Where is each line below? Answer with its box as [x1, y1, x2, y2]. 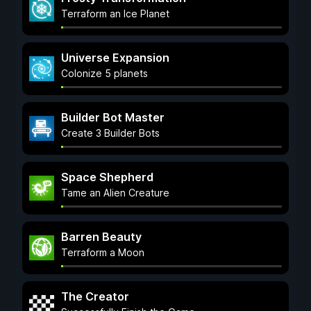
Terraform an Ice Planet [61, 8, 169, 19]
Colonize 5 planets [61, 67, 148, 79]
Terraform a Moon [61, 246, 144, 258]
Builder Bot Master [61, 110, 165, 124]
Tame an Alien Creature [61, 187, 169, 199]
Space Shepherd [61, 170, 153, 184]
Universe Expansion [61, 51, 169, 65]
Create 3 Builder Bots [61, 127, 160, 139]
